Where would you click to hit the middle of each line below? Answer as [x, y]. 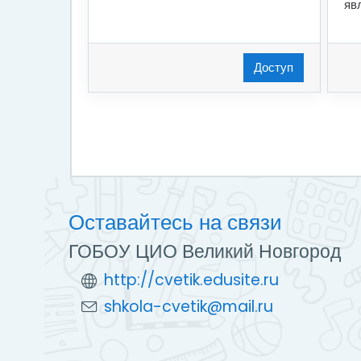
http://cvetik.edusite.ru [191, 280]
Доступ [274, 67]
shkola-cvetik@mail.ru [189, 306]
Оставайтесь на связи [175, 222]
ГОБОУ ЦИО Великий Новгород [205, 251]
